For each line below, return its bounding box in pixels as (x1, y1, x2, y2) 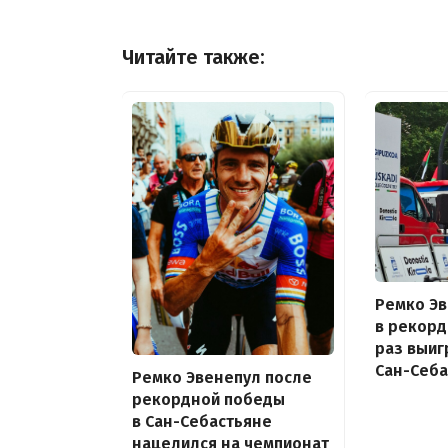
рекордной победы (132, 389, 285, 409)
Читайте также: (122, 45, 265, 69)
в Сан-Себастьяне (132, 411, 272, 431)
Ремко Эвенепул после (132, 367, 312, 387)
